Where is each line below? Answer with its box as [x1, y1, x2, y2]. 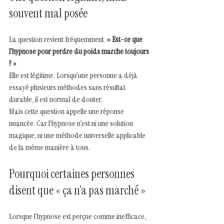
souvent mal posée [9, 5, 87, 21]
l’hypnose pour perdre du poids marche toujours [9, 45, 150, 56]
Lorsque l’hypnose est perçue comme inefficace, [9, 210, 147, 221]
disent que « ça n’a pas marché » [9, 182, 145, 198]
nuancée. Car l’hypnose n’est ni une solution [9, 117, 134, 128]
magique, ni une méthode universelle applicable [9, 129, 147, 140]
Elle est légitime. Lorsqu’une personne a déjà [9, 69, 139, 80]
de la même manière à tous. [9, 141, 90, 152]
